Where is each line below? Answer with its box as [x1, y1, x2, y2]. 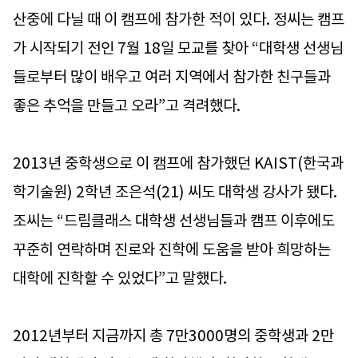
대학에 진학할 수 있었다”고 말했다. [13, 268, 230, 288]
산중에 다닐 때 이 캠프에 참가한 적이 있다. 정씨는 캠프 [13, 9, 344, 29]
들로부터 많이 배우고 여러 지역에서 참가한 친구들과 [13, 66, 331, 86]
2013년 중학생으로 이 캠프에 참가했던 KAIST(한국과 [13, 153, 344, 173]
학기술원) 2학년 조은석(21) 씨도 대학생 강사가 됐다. [13, 181, 337, 201]
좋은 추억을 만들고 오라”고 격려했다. [13, 95, 244, 115]
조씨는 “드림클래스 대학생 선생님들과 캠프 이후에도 [13, 210, 335, 230]
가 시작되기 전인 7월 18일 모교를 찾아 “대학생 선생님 [13, 38, 344, 58]
